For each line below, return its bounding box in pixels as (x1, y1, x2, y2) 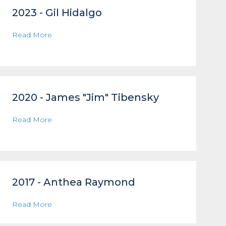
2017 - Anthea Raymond (12, 176, 135, 188)
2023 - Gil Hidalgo (12, 7, 102, 19)
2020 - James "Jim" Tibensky (12, 91, 159, 103)
